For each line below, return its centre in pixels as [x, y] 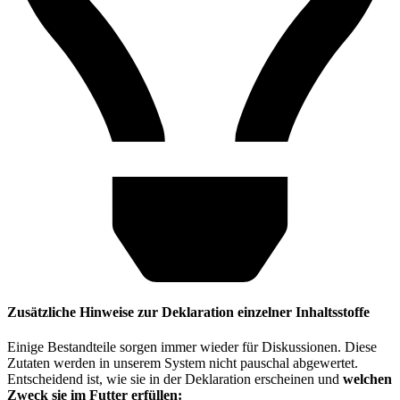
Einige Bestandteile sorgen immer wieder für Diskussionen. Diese [192, 347]
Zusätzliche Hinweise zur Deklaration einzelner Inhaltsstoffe [188, 312]
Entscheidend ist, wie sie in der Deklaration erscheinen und [175, 379]
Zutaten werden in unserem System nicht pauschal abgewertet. [183, 363]
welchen [367, 379]
